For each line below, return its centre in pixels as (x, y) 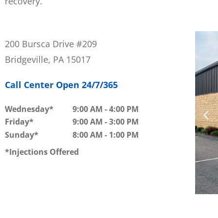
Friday (17, 122)
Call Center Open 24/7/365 (61, 85)
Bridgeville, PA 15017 (48, 59)
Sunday (19, 135)
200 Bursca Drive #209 (51, 44)
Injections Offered (44, 152)
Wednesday (27, 109)
